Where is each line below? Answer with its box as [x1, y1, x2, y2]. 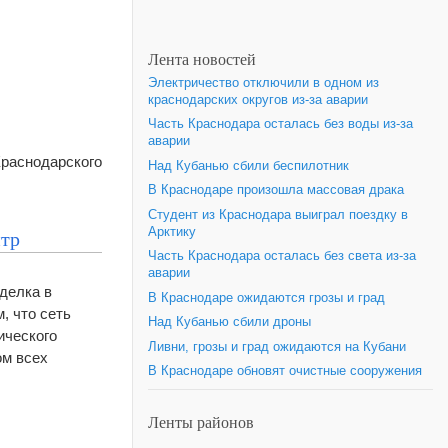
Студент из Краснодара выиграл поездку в [148, 207, 408, 222]
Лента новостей [148, 47, 256, 70]
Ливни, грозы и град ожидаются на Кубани [148, 339, 406, 354]
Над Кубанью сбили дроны [148, 315, 311, 329]
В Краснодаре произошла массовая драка [148, 183, 404, 197]
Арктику [148, 224, 196, 239]
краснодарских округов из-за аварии [148, 92, 368, 107]
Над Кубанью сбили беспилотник [148, 158, 349, 173]
